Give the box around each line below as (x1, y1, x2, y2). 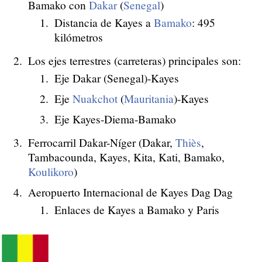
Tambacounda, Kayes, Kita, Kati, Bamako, (28, 150, 225, 165)
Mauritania (124, 91, 174, 106)
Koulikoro (28, 164, 74, 180)
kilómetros (54, 30, 103, 45)
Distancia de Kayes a (54, 15, 154, 30)
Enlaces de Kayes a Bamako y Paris (54, 202, 219, 218)
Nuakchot (73, 91, 118, 106)
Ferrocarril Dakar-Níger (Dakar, (28, 135, 175, 150)
